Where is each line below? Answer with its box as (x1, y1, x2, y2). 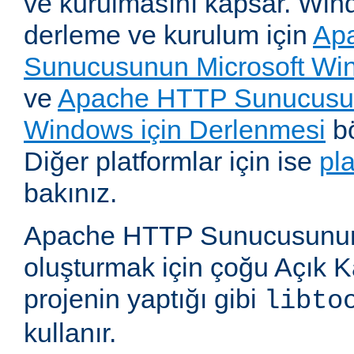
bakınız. (24, 178, 117, 209)
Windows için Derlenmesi (24, 115, 326, 145)
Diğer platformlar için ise (24, 146, 319, 177)
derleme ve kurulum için (24, 20, 313, 51)
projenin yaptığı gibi (24, 284, 264, 314)
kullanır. (24, 318, 116, 348)
